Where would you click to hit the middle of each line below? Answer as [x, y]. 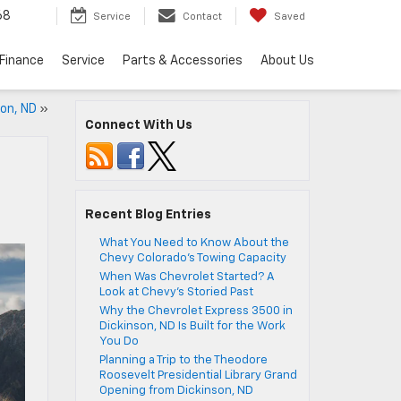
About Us [287, 61]
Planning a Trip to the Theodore [183, 360]
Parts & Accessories [183, 61]
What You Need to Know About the [194, 243]
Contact [202, 17]
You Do [119, 341]
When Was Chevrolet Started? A [187, 277]
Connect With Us [138, 125]
